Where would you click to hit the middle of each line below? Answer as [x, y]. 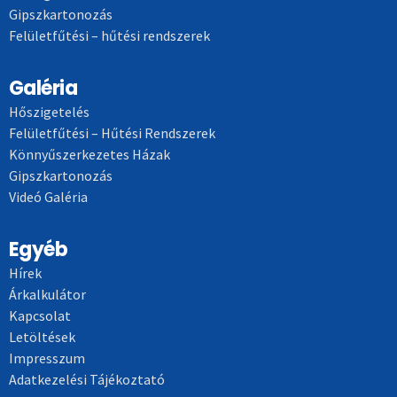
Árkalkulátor [47, 295]
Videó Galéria [48, 197]
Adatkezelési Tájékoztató [87, 380]
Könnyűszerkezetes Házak [90, 155]
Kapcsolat [40, 316]
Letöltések [42, 337]
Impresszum [47, 358]
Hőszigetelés [49, 112]
